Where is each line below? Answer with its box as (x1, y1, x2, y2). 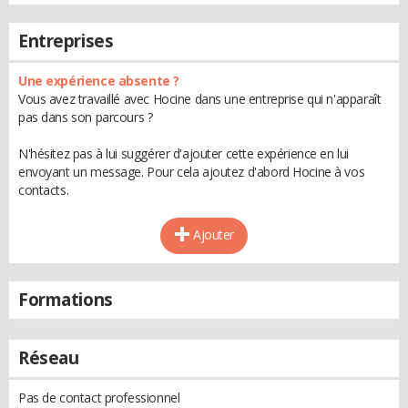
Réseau (18, 346, 79, 370)
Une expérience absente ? (18, 72, 179, 89)
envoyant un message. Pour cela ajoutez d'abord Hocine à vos (18, 163, 365, 180)
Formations (18, 288, 113, 311)
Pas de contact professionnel (18, 389, 180, 406)
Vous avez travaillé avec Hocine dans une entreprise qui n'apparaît (18, 90, 382, 107)
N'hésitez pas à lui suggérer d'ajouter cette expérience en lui (18, 145, 349, 162)
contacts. (18, 181, 69, 199)
